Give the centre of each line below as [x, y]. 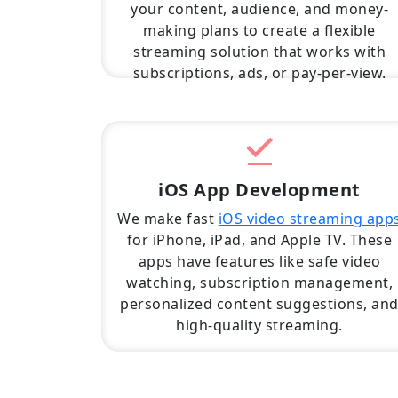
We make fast [168, 219]
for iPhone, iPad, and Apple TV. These [259, 240]
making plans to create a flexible [259, 30]
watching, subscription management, [259, 283]
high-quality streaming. [259, 325]
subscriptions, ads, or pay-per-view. [259, 73]
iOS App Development [259, 190]
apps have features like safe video [259, 261]
